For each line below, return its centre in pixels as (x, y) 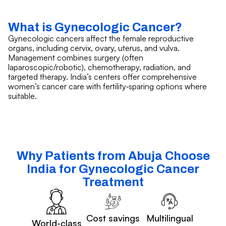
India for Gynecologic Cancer (113, 169)
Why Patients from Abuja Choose (113, 156)
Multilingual (169, 218)
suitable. (22, 96)
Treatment (113, 182)
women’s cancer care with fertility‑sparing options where (107, 86)
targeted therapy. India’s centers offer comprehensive (102, 76)
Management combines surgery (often (76, 57)
